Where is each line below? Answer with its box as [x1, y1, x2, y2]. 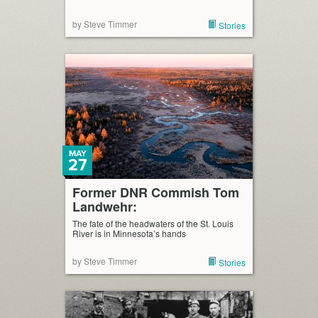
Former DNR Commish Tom [72, 183, 239, 202]
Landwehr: [72, 197, 137, 216]
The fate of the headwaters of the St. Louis [72, 217, 234, 229]
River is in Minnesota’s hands [72, 227, 186, 239]
